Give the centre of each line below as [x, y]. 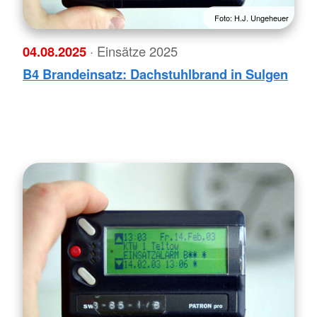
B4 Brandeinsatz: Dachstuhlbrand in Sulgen [155, 74]
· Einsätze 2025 [134, 51]
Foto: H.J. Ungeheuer [252, 17]
